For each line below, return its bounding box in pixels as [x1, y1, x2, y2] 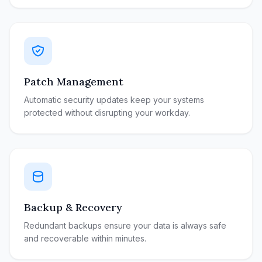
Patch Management [24, 75, 123, 88]
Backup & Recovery [24, 201, 122, 214]
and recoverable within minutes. [24, 233, 146, 243]
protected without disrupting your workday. [24, 108, 190, 118]
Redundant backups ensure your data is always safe [24, 220, 226, 230]
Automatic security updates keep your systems [24, 95, 204, 105]
